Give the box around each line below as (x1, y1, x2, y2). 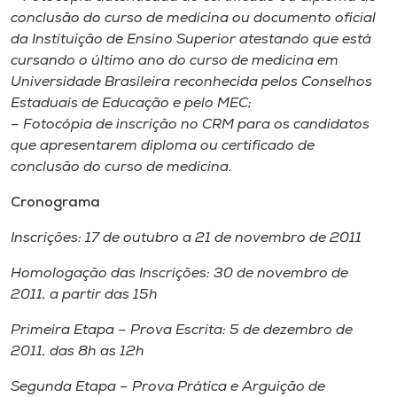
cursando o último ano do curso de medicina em (11, 54, 339, 68)
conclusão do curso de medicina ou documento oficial (11, 12, 376, 26)
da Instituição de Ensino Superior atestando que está (11, 33, 371, 47)
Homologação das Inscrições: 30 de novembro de (11, 267, 348, 281)
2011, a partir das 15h (11, 288, 158, 302)
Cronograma (11, 196, 100, 210)
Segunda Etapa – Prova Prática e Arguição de (11, 380, 325, 394)
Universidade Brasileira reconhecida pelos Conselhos (11, 75, 372, 90)
